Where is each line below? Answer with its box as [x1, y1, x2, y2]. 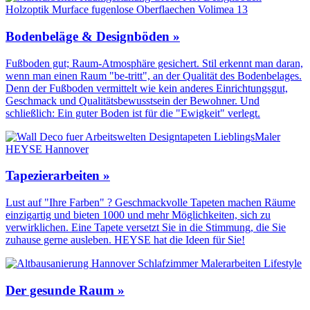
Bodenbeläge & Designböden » [6, 28, 180, 44]
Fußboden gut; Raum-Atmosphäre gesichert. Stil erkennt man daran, [6, 57, 303, 69]
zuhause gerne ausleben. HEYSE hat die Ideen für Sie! [6, 233, 245, 246]
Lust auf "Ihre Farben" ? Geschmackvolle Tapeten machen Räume [6, 196, 295, 208]
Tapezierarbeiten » [6, 168, 110, 183]
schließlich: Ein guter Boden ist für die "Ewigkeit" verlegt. [6, 107, 260, 119]
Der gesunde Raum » [6, 282, 125, 298]
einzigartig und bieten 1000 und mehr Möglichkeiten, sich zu [6, 208, 271, 221]
